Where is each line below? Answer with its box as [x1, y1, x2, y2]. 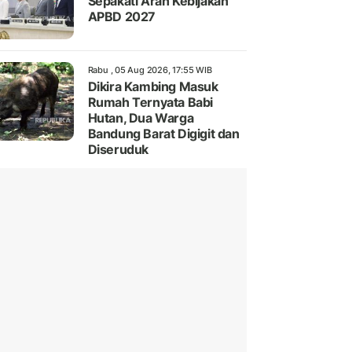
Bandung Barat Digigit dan [87, 126, 240, 142]
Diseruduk [87, 141, 148, 158]
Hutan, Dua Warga [87, 110, 194, 126]
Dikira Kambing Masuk [87, 79, 218, 95]
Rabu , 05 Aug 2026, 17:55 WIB [87, 64, 212, 76]
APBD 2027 [87, 9, 156, 25]
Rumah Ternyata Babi [87, 94, 213, 111]
